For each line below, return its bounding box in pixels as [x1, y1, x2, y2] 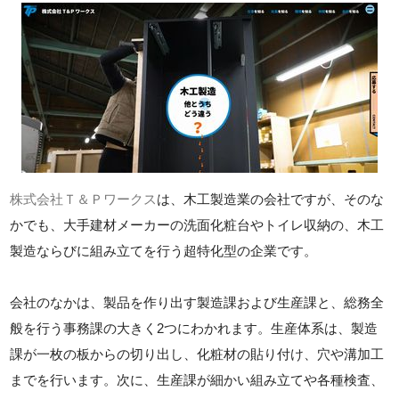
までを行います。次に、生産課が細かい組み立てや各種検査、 [10, 372, 385, 387]
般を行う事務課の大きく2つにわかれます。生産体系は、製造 [10, 321, 379, 336]
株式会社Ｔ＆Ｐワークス [10, 191, 158, 207]
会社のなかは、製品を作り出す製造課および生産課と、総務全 [10, 295, 385, 310]
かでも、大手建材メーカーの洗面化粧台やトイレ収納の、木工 [10, 217, 385, 232]
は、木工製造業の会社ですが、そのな [157, 191, 385, 207]
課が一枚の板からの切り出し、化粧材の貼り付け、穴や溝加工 [10, 346, 385, 362]
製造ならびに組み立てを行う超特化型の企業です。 [10, 243, 318, 258]
